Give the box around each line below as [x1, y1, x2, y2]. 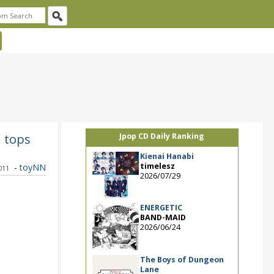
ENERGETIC [139, 202, 182, 213]
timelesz [139, 161, 175, 171]
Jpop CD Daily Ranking [119, 131, 204, 141]
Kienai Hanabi [139, 151, 194, 161]
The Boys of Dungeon [139, 254, 224, 265]
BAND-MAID [139, 212, 186, 223]
